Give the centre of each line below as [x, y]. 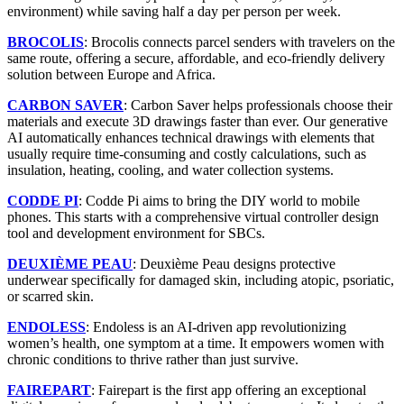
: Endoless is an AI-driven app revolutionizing [216, 326]
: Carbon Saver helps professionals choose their [258, 105]
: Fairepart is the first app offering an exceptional [229, 390]
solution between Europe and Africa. [111, 74]
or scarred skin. [50, 296]
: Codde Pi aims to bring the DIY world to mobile [219, 200]
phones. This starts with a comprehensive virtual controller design [193, 216]
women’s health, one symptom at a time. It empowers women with [196, 343]
